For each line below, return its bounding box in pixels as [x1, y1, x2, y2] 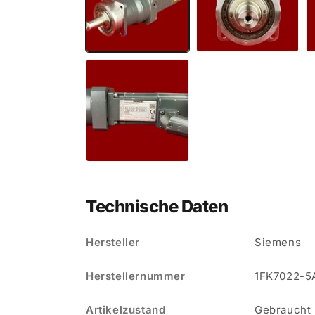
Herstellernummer [86, 269, 186, 283]
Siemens [255, 236, 302, 250]
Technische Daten [86, 196, 229, 217]
